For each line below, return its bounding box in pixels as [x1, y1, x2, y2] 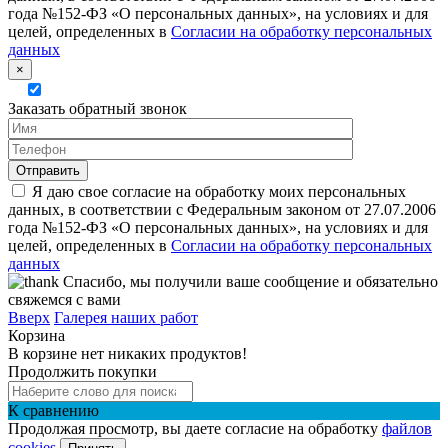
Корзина [8, 326, 65, 344]
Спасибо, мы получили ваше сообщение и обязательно [59, 272, 438, 290]
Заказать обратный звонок [8, 99, 187, 117]
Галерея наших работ [54, 308, 198, 326]
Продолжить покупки [8, 362, 157, 380]
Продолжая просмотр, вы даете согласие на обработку [8, 419, 382, 437]
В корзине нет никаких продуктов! [8, 344, 247, 362]
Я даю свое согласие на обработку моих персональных [32, 182, 406, 200]
